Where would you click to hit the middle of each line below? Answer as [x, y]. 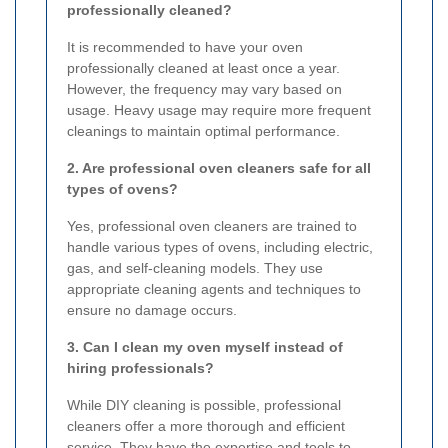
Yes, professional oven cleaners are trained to [212, 225]
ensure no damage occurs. [152, 309]
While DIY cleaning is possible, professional [204, 404]
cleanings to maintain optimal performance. [203, 130]
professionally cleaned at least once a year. [203, 67]
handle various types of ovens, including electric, [220, 246]
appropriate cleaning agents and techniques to [214, 288]
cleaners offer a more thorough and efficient [206, 425]
